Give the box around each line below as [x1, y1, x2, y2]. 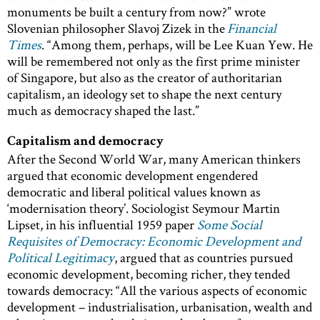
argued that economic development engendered [7, 166, 258, 185]
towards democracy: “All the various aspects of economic [7, 281, 307, 300]
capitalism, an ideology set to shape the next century [7, 85, 281, 104]
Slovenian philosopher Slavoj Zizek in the [7, 19, 227, 38]
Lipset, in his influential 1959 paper [7, 216, 197, 234]
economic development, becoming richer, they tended [7, 265, 290, 284]
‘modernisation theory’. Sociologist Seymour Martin [7, 199, 280, 218]
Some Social [197, 216, 262, 234]
